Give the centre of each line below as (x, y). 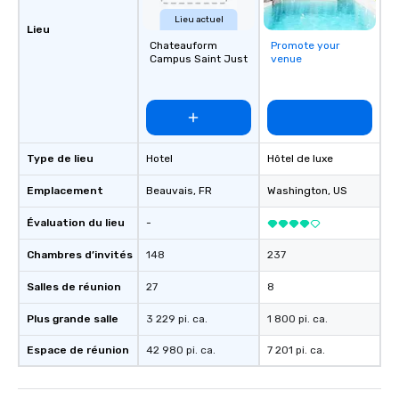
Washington (297, 191)
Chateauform (183, 46)
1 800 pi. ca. (297, 319)
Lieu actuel (199, 20)
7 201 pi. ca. (296, 350)
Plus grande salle (73, 319)
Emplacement (65, 191)
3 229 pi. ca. (177, 319)
